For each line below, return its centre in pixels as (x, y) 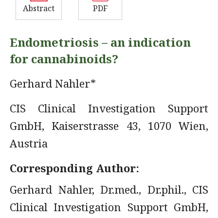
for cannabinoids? (64, 59)
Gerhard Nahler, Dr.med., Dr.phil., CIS (109, 189)
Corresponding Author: (74, 168)
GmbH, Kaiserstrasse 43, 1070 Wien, (109, 126)
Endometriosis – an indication (100, 42)
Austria (29, 143)
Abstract (39, 8)
